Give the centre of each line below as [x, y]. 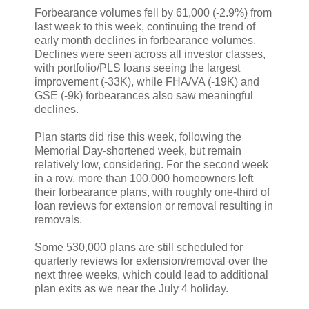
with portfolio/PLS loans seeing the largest [137, 68]
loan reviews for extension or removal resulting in [154, 206]
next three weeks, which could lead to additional [151, 275]
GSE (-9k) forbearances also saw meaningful [144, 95]
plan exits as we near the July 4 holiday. [131, 288]
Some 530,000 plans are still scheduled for [139, 247]
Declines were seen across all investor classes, [150, 54]
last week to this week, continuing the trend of [145, 26]
